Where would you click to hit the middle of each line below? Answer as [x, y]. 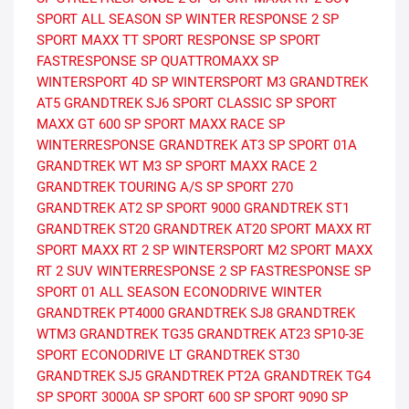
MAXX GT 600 [79, 125]
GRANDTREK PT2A [203, 377]
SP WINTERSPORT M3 [219, 83]
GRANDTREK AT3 [212, 146]
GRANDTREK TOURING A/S [120, 188]
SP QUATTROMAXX [199, 62]
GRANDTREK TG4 [317, 377]
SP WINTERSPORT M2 [220, 251]
